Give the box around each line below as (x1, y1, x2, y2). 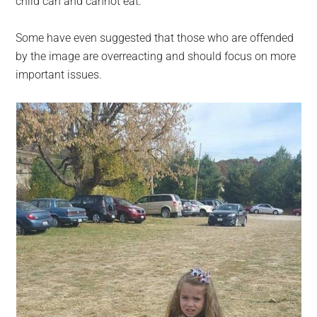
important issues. (16, 68, 103, 82)
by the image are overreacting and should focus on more (16, 50, 296, 64)
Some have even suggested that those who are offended (16, 31, 294, 45)
